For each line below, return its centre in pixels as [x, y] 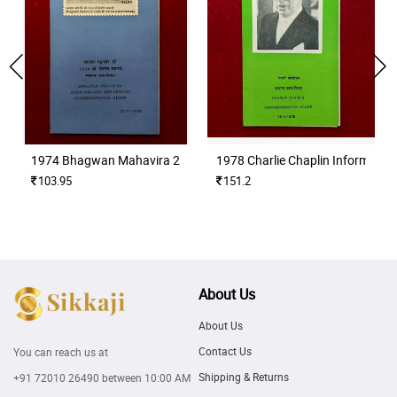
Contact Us [225, 351]
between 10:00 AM [145, 378]
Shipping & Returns [244, 377]
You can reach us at [61, 352]
